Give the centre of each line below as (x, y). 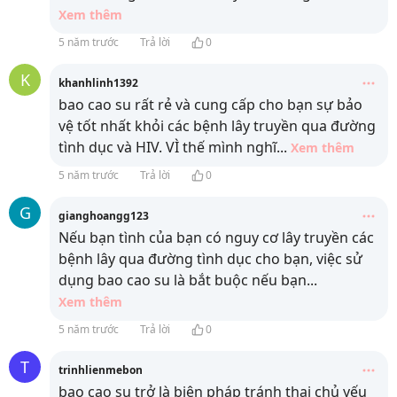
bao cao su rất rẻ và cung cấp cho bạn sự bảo (210, 105)
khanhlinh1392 (98, 83)
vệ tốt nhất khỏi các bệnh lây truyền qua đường (217, 126)
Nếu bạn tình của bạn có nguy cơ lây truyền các (216, 238)
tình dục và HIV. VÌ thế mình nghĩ (167, 148)
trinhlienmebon (101, 370)
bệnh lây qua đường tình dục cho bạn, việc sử (210, 259)
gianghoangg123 (104, 216)
